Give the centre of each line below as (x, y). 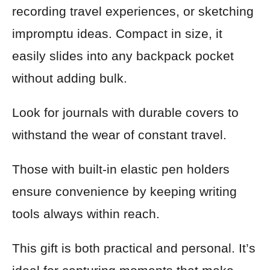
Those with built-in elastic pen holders (121, 169)
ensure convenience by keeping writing (124, 191)
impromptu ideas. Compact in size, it (117, 33)
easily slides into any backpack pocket (123, 56)
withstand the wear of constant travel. (119, 135)
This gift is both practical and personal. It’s (134, 248)
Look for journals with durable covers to (125, 112)
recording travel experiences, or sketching (133, 11)
